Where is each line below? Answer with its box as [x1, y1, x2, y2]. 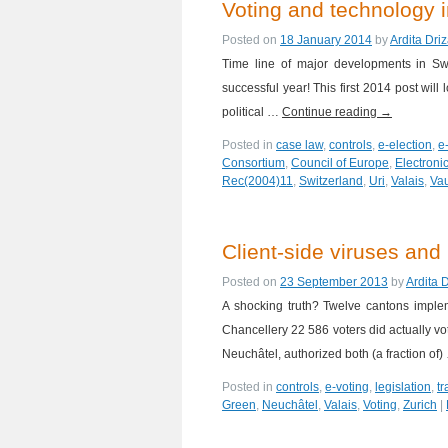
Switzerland [299, 174, 363, 188]
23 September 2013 [280, 275, 388, 289]
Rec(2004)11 [222, 174, 293, 188]
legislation [375, 380, 431, 394]
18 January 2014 [280, 33, 372, 47]
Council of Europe [291, 156, 389, 170]
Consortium [222, 156, 285, 170]
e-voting [325, 380, 369, 394]
